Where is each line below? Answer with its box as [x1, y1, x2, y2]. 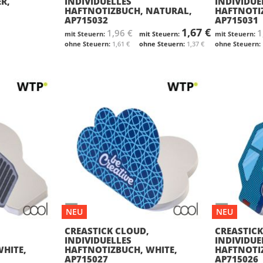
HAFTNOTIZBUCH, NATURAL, [64, 4, 192, 16]
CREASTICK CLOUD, [64, 224, 149, 237]
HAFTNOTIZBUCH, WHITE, [64, 243, 177, 255]
